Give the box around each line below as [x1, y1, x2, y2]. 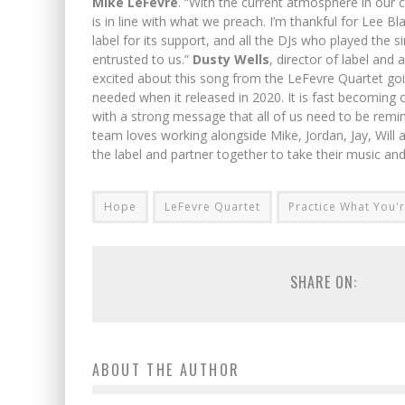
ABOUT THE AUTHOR [92, 358, 240, 381]
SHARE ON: [289, 270, 357, 293]
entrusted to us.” [92, 50, 193, 68]
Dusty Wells [193, 50, 269, 68]
